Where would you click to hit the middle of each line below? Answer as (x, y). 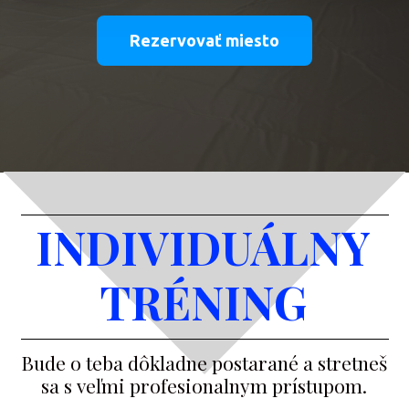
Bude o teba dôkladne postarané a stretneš (204, 362)
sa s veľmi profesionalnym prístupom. (204, 385)
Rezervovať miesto (204, 40)
